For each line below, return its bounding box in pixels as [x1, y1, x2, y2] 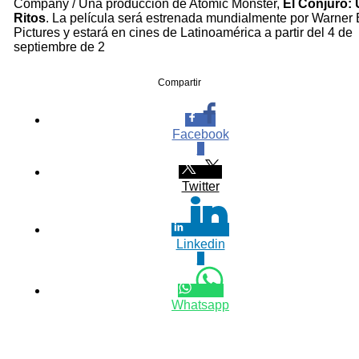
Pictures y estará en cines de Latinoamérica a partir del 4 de [14, 25, 353, 39]
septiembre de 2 [14, 39, 105, 54]
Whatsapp [171, 297, 229, 312]
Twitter [181, 179, 220, 193]
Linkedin [175, 236, 225, 251]
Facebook [171, 127, 229, 141]
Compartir [158, 76, 201, 88]
